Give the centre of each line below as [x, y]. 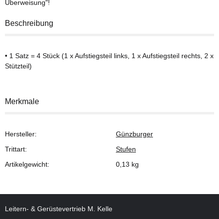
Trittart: [16, 149]
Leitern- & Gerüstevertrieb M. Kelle [59, 208]
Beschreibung [29, 23]
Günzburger [134, 134]
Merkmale [22, 101]
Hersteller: [21, 134]
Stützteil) [18, 66]
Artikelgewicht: [27, 164]
